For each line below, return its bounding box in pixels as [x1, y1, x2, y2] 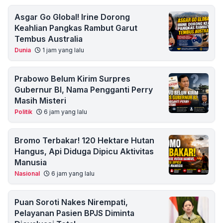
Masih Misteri [14, 96, 66, 106]
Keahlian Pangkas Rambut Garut [14, 23, 137, 33]
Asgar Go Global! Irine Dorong [14, 12, 130, 22]
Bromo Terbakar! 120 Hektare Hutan [14, 135, 154, 145]
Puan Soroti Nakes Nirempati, [14, 197, 128, 207]
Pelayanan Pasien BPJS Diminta [14, 208, 134, 218]
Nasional [14, 170, 40, 177]
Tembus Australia [14, 34, 83, 44]
